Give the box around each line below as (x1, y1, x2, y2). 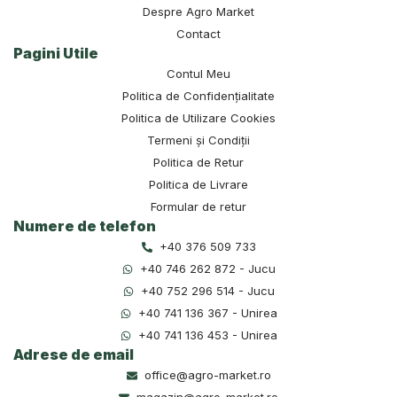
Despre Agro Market (143, 4, 254, 19)
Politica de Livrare (149, 177, 248, 192)
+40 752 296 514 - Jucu (140, 284, 275, 299)
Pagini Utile (13, 44, 98, 63)
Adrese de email (13, 346, 134, 364)
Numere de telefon (13, 217, 156, 236)
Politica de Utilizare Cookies (121, 111, 276, 126)
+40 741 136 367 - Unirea (137, 306, 277, 321)
